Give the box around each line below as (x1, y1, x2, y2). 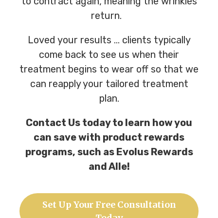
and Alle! (88, 160, 130, 172)
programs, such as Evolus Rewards (25, 145, 193, 158)
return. (91, 9, 127, 21)
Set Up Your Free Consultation (42, 199, 176, 210)
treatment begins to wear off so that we (19, 63, 199, 75)
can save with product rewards (34, 131, 184, 143)
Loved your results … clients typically (27, 34, 191, 46)
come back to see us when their (39, 48, 179, 60)
